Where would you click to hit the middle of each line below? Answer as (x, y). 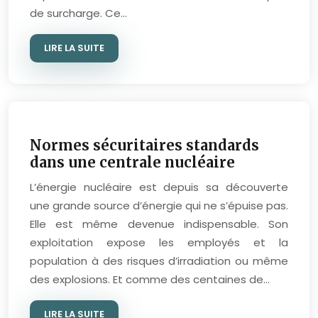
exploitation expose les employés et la (159, 242)
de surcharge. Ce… (78, 13)
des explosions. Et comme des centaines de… (150, 279)
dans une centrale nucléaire (132, 162)
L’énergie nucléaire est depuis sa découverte (159, 187)
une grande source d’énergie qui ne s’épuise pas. (159, 205)
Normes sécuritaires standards (144, 145)
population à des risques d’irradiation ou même (159, 261)
